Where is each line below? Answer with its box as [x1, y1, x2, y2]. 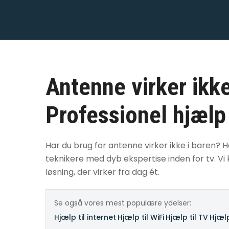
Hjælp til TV [166, 212, 208, 222]
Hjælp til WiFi [118, 212, 164, 222]
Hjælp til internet [54, 212, 116, 222]
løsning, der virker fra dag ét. [45, 166, 159, 178]
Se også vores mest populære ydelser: [54, 198, 191, 208]
